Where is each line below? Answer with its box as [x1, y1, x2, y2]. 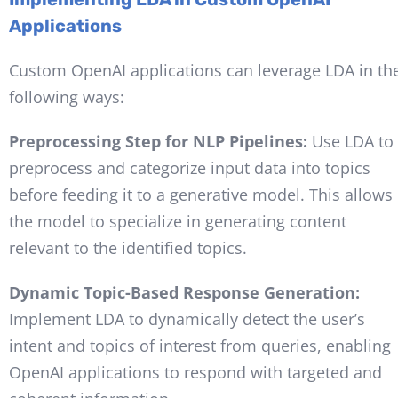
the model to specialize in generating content [8, 210, 346, 232]
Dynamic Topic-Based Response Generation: [8, 281, 360, 303]
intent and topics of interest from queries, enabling [8, 334, 391, 356]
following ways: [8, 85, 124, 107]
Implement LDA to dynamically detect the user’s [8, 307, 365, 330]
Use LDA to [311, 130, 394, 152]
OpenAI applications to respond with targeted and [8, 361, 382, 383]
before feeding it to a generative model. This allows [8, 183, 393, 205]
